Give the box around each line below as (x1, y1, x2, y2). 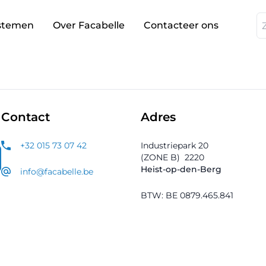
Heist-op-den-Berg (141, 164, 221, 175)
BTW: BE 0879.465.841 (141, 190, 233, 201)
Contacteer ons (144, 20, 219, 31)
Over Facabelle (53, 20, 125, 31)
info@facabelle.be (20, 166, 93, 177)
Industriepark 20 (141, 140, 208, 151)
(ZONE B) (141, 152, 180, 163)
